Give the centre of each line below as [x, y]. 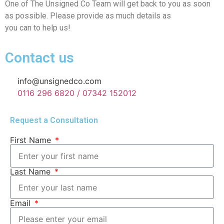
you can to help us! [38, 27]
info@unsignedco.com [59, 81]
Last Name [31, 172]
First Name [32, 140]
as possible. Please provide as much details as [88, 15]
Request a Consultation [54, 120]
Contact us [39, 58]
